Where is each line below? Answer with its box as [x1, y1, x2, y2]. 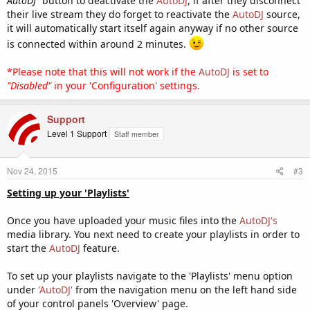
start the [7, 241, 49, 255]
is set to [230, 64, 268, 78]
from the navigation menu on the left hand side [73, 282, 297, 296]
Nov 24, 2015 [7, 164, 57, 176]
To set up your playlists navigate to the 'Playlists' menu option [7, 268, 293, 282]
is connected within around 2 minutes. [7, 37, 189, 51]
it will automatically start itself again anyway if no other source [7, 21, 298, 35]
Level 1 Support [47, 127, 107, 139]
